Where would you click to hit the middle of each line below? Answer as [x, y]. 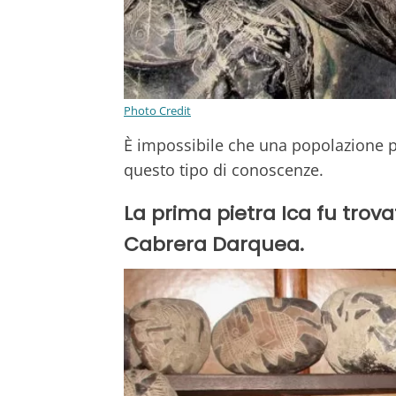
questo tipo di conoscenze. [226, 169]
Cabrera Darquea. [214, 244]
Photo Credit [157, 110]
